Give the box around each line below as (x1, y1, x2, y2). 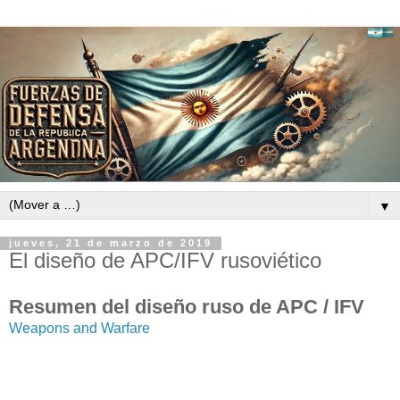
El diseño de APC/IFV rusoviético (9, 248, 321, 273)
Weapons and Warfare (9, 321, 150, 337)
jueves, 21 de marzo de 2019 (9, 237, 212, 249)
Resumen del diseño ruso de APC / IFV (9, 296, 364, 319)
